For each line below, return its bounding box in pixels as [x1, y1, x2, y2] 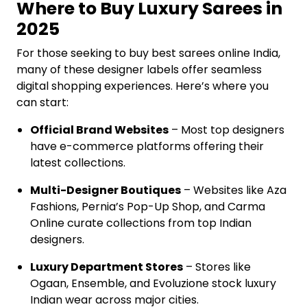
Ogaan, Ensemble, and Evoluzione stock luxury [30, 275, 276, 291]
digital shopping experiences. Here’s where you [16, 78, 269, 94]
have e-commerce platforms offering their [30, 138, 264, 154]
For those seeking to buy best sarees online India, [16, 45, 280, 61]
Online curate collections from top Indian [30, 215, 251, 231]
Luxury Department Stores [30, 259, 183, 275]
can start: [16, 95, 69, 110]
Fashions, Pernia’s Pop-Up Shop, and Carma [30, 199, 265, 214]
